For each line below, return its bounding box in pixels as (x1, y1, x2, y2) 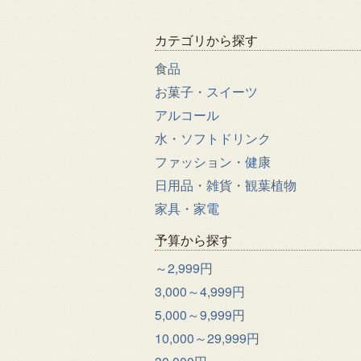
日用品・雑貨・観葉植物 (155, 176, 297, 194)
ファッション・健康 (155, 152, 271, 171)
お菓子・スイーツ (155, 82, 258, 101)
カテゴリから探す (155, 31, 258, 49)
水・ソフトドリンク (155, 129, 271, 147)
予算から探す (155, 230, 232, 249)
